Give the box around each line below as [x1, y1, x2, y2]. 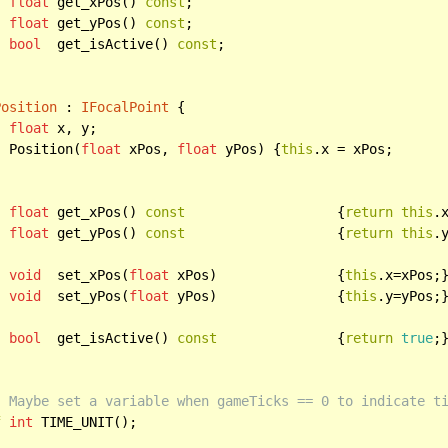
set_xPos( [41, 266, 130, 283]
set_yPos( [41, 287, 130, 304]
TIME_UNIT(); [33, 413, 138, 430]
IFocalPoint [81, 98, 170, 115]
